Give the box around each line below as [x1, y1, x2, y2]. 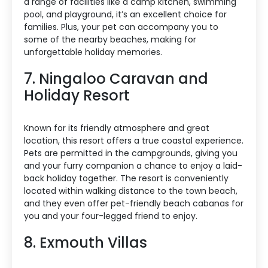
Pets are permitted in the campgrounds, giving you [24, 147, 237, 159]
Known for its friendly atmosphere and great [24, 121, 209, 134]
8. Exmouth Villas [24, 232, 147, 252]
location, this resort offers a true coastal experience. [24, 134, 243, 147]
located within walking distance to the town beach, [24, 184, 237, 197]
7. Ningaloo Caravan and [24, 68, 208, 89]
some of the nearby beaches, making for [24, 33, 196, 45]
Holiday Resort [24, 85, 130, 105]
